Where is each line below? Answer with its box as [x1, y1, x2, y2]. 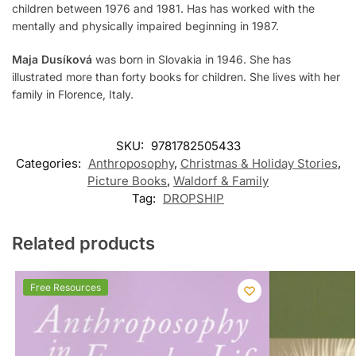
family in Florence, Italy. [12, 87, 133, 101]
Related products [12, 233, 155, 254]
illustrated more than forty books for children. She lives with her [12, 69, 340, 83]
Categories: [15, 156, 84, 172]
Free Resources [29, 281, 101, 294]
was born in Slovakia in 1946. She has [92, 52, 291, 66]
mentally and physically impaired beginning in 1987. [12, 19, 279, 33]
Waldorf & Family [173, 173, 269, 189]
